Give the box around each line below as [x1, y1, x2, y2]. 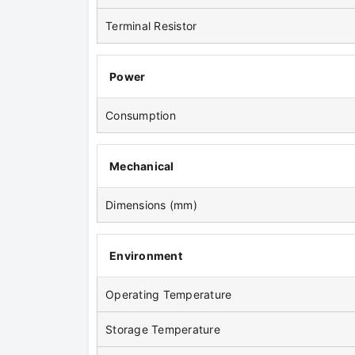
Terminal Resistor [105, 19, 197, 33]
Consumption [105, 109, 176, 123]
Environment [109, 249, 182, 263]
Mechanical [109, 159, 174, 174]
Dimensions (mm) [105, 198, 197, 212]
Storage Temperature [105, 323, 220, 337]
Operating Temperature [105, 288, 232, 302]
